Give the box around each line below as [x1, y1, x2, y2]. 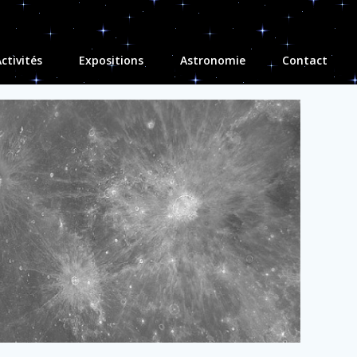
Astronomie [180, 53, 245, 68]
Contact [282, 53, 328, 68]
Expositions [79, 53, 143, 68]
